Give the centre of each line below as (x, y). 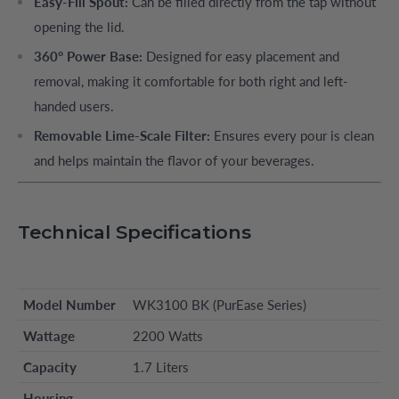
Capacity (50, 366)
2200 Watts (168, 335)
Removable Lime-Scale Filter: (122, 135)
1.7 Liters (161, 366)
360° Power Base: (88, 56)
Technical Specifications (134, 232)
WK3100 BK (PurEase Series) (220, 304)
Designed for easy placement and (241, 56)
